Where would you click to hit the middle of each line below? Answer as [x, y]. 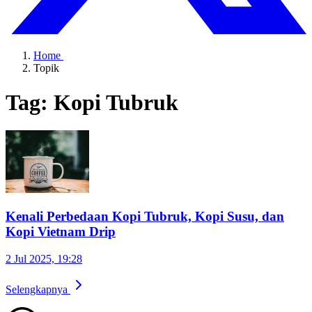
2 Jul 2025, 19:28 [44, 258]
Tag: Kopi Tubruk [92, 102]
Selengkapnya [38, 289]
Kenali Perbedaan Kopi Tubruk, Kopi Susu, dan [145, 217]
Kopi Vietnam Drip [61, 232]
